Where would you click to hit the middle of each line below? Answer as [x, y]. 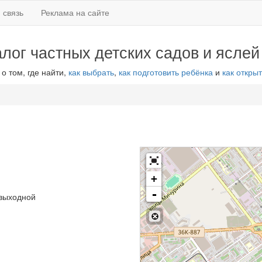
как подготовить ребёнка [166, 72]
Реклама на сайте [75, 12]
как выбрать [91, 72]
